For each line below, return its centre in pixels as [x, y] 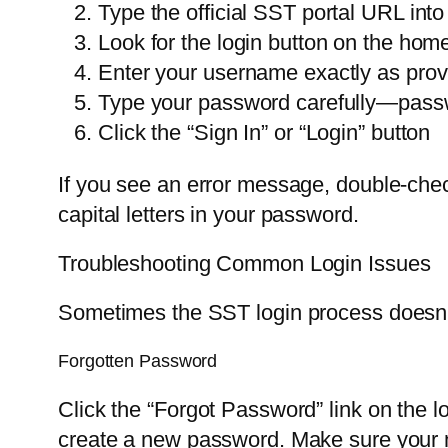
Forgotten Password [138, 361]
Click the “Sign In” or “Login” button [264, 132]
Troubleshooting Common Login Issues [244, 263]
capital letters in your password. [208, 214]
